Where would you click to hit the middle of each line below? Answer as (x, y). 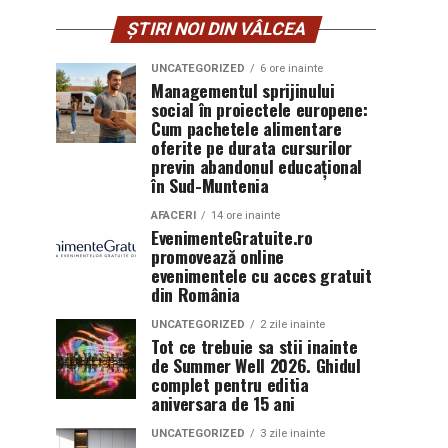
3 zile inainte (292, 433)
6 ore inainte (291, 68)
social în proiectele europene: (259, 109)
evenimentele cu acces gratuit (261, 275)
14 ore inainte (245, 215)
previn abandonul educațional (257, 166)
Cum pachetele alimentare (246, 128)
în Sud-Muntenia (210, 185)
